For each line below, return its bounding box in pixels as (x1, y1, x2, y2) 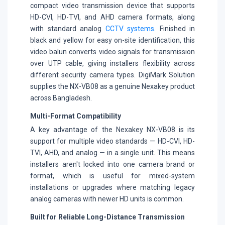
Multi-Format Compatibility (30, 111, 121, 120)
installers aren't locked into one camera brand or (30, 160, 195, 168)
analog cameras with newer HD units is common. (30, 194, 184, 203)
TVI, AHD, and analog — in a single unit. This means (30, 148, 195, 157)
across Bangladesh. (30, 93, 92, 102)
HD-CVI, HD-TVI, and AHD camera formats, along (30, 13, 195, 21)
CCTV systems (105, 24, 154, 33)
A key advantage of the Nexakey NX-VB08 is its (30, 125, 195, 134)
